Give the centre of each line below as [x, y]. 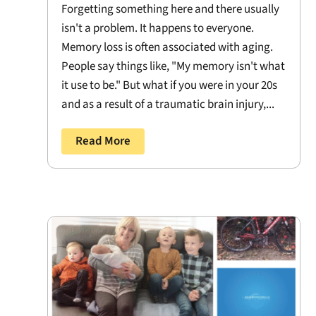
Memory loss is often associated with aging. [168, 48]
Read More [103, 141]
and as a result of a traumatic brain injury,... [168, 105]
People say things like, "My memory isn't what [174, 67]
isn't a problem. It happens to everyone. [158, 29]
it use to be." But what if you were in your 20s [170, 86]
